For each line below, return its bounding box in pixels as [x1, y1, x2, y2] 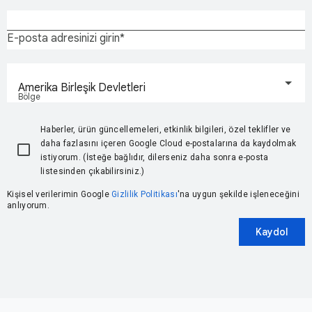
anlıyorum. [7, 201, 49, 211]
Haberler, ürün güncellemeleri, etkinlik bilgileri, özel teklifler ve [40, 125, 291, 135]
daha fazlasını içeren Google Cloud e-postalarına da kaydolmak [40, 139, 297, 149]
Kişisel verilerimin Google [7, 189, 112, 200]
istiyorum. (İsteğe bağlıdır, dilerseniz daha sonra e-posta [40, 153, 269, 163]
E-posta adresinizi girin [7, 31, 120, 46]
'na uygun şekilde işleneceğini [177, 189, 299, 200]
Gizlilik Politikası [111, 189, 178, 200]
